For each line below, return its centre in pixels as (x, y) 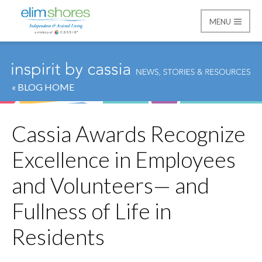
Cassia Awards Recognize (129, 134)
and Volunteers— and (111, 186)
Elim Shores (79, 58)
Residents (58, 237)
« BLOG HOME (43, 87)
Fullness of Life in (92, 211)
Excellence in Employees (124, 160)
